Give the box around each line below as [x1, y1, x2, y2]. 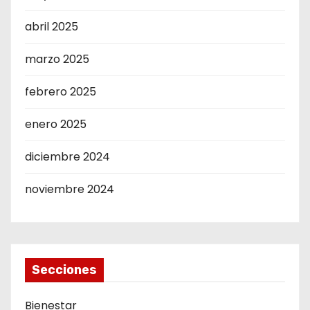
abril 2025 [25, 19, 78, 35]
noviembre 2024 [25, 181, 114, 198]
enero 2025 [25, 116, 86, 133]
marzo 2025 [25, 51, 89, 68]
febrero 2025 [25, 84, 96, 100]
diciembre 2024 [25, 149, 110, 165]
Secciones [32, 262, 97, 278]
